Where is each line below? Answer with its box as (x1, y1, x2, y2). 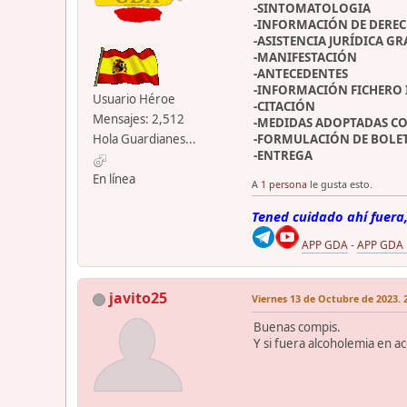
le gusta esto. (307, 177, 372, 192)
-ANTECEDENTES (253, 65, 348, 83)
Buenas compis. (253, 319, 341, 336)
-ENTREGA (253, 147, 313, 164)
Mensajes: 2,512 (93, 111, 184, 128)
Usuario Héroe (93, 91, 175, 108)
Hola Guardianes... (93, 131, 196, 148)
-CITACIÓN (253, 98, 315, 115)
